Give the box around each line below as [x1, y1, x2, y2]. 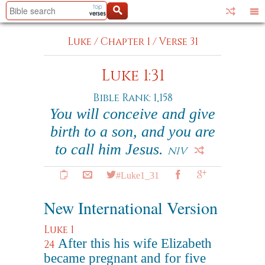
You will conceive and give [50, 105, 215, 122]
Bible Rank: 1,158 [92, 91, 173, 105]
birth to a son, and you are [50, 123, 215, 140]
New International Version [44, 196, 218, 219]
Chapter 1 [100, 35, 150, 49]
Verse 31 [159, 35, 198, 49]
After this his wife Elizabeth [58, 236, 212, 251]
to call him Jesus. [55, 141, 167, 158]
